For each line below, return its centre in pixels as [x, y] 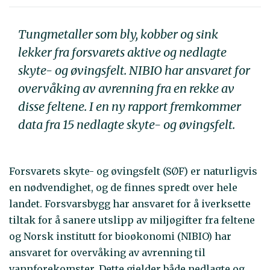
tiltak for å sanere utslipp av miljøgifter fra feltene [132, 220]
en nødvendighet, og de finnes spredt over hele [123, 188]
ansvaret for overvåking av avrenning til [107, 253]
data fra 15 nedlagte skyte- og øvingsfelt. [127, 124]
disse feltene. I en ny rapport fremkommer [130, 106]
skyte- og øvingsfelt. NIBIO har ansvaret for [134, 70]
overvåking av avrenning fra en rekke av [126, 88]
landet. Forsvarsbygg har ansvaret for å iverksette [130, 204]
